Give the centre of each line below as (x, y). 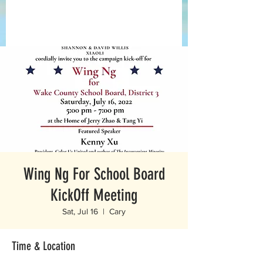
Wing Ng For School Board (94, 174)
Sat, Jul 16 (80, 211)
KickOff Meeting (94, 195)
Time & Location (43, 246)
